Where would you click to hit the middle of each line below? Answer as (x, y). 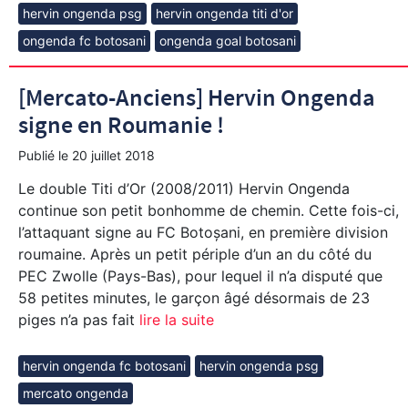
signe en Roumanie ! (121, 126)
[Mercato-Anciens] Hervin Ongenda (197, 99)
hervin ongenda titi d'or (224, 13)
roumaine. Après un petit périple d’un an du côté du (195, 254)
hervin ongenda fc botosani (104, 366)
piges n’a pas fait (76, 320)
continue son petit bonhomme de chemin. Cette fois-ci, (209, 210)
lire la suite (174, 320)
